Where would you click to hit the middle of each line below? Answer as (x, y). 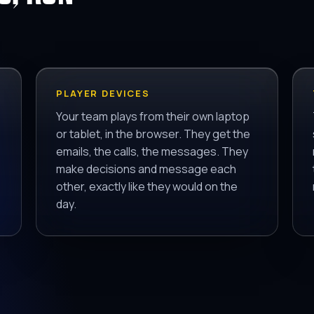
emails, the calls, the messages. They (152, 152)
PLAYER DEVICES (103, 94)
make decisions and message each (146, 169)
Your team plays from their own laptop (153, 117)
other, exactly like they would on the (147, 187)
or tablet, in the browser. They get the (153, 134)
